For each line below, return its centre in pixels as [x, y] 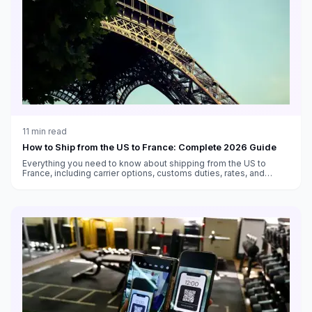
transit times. [48, 182]
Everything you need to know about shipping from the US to [144, 163]
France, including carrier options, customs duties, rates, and [143, 173]
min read [48, 131]
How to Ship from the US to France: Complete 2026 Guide [149, 147]
